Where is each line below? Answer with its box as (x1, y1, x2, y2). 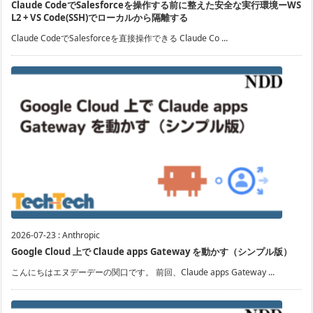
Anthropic (62, 229, 100, 242)
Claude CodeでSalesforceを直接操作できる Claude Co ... (11, 32, 228, 45)
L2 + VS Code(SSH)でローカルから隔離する (11, 11, 188, 24)
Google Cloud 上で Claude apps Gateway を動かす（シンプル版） (11, 245, 292, 259)
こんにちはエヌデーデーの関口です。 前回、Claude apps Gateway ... (11, 266, 275, 279)
